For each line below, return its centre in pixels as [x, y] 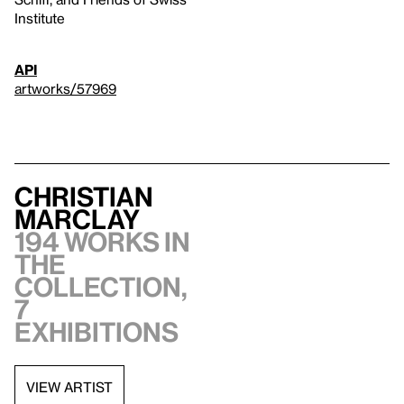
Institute [40, 18]
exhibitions [96, 332]
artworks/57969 [65, 89]
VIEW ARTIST [69, 386]
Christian [84, 197]
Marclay [77, 220]
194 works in [102, 242]
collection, [101, 287]
